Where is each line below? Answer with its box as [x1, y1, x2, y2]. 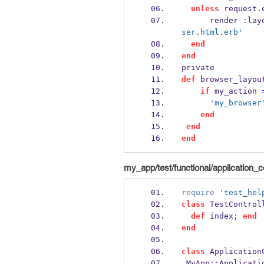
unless [190, 4, 219, 13]
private [181, 63, 214, 72]
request [219, 4, 257, 13]
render [181, 16, 243, 25]
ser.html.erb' [181, 28, 243, 37]
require [181, 188, 214, 197]
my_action [209, 87, 262, 95]
